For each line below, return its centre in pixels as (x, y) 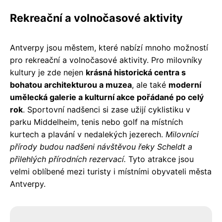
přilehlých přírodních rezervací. (68, 159)
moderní (185, 84)
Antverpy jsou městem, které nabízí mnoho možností (109, 47)
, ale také (150, 84)
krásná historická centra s (136, 72)
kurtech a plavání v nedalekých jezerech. (88, 134)
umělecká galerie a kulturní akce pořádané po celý (107, 97)
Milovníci (182, 134)
